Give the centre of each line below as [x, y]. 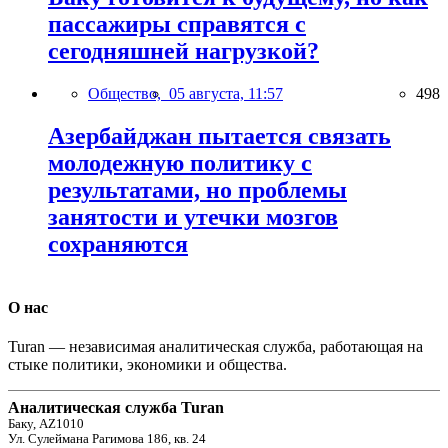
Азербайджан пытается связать [219, 135]
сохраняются [118, 243]
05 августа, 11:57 [226, 93]
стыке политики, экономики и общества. [147, 365]
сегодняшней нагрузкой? [183, 51]
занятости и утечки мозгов [193, 216]
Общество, [128, 93]
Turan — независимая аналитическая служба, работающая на [215, 347]
